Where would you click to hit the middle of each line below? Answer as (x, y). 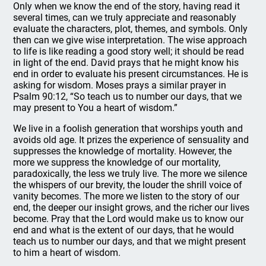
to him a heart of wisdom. (67, 253)
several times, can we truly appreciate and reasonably (125, 18)
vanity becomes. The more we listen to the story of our (126, 196)
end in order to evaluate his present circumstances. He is (131, 74)
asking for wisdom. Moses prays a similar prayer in (120, 85)
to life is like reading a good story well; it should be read (129, 51)
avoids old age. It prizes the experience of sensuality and (131, 140)
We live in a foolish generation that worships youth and (128, 129)
